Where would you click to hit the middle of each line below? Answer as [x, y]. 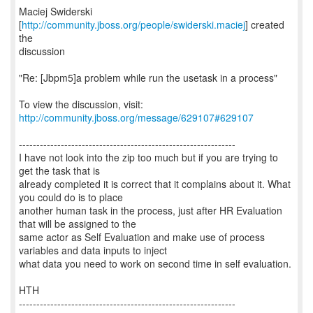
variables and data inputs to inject [93, 250]
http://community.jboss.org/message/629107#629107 [136, 117]
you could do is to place [71, 197]
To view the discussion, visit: [81, 104]
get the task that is [59, 170]
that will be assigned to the [78, 224]
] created [265, 24]
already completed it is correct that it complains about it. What [155, 184]
